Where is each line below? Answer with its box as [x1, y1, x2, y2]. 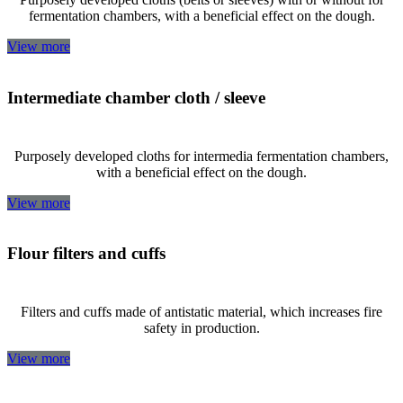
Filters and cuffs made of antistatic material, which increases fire [21, 304, 382, 320]
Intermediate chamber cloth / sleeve [7, 88, 265, 108]
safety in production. [143, 320, 260, 336]
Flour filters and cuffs [7, 244, 166, 264]
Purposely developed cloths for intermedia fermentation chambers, [14, 148, 389, 164]
